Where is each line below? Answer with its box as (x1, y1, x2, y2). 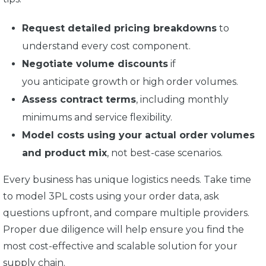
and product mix (22, 147, 107, 159)
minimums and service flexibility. (22, 112, 172, 123)
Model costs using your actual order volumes (22, 129, 255, 141)
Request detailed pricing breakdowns (22, 23, 217, 34)
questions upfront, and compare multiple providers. (3, 207, 249, 219)
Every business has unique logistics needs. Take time (3, 174, 251, 186)
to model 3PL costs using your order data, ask (3, 191, 219, 202)
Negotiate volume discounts (22, 58, 168, 70)
